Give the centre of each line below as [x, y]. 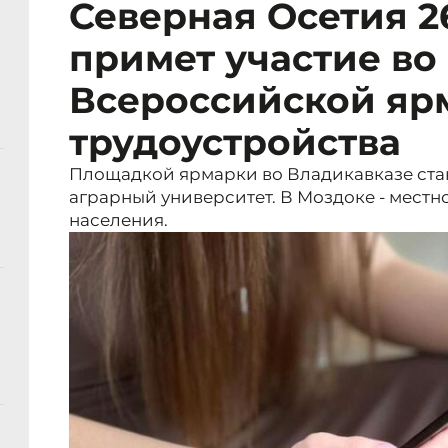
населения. [118, 220]
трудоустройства [235, 142]
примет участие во [253, 58]
